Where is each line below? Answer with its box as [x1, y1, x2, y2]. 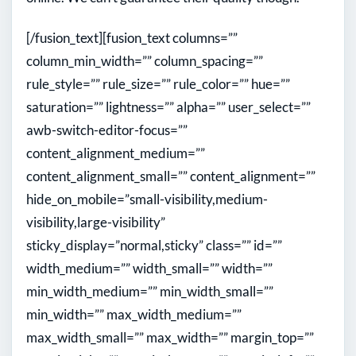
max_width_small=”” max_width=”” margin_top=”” [26, 328, 314, 346]
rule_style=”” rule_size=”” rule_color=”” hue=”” [26, 75, 290, 92]
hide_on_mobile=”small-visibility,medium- [26, 190, 268, 207]
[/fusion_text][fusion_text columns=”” [26, 29, 238, 46]
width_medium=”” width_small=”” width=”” [26, 259, 273, 277]
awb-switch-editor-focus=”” [26, 121, 188, 138]
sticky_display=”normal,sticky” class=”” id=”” [26, 236, 282, 253]
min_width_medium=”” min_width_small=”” [26, 282, 273, 300]
